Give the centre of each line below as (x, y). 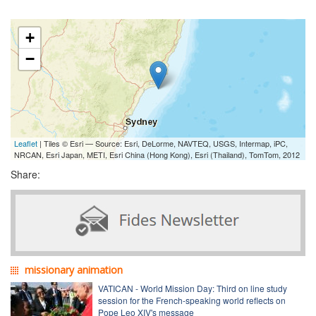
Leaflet (26, 143)
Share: (25, 174)
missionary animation (74, 269)
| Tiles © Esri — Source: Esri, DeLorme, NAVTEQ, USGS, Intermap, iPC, (163, 143)
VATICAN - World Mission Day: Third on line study (193, 288)
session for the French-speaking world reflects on (192, 300)
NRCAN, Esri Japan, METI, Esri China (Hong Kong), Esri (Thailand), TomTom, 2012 (157, 154)
